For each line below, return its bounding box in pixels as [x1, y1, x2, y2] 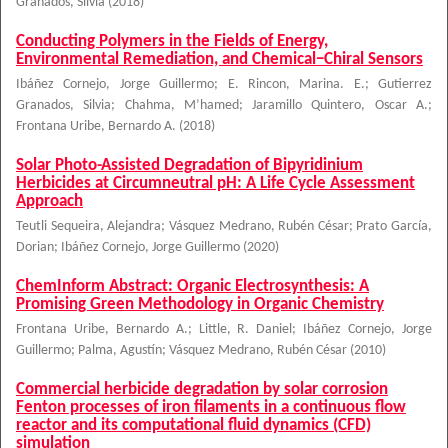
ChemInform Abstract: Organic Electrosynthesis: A [16, 278, 369, 295]
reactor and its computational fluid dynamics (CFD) [16, 417, 371, 434]
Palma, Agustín [78, 344, 162, 357]
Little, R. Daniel [198, 323, 293, 336]
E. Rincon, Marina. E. [227, 78, 365, 91]
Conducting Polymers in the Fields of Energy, [16, 33, 328, 50]
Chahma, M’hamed [124, 99, 239, 112]
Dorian [16, 241, 54, 254]
